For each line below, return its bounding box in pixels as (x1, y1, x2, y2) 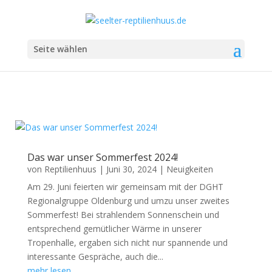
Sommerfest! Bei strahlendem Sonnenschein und (27, 209, 219, 220)
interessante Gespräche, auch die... (27, 251, 163, 262)
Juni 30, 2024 (106, 163, 157, 175)
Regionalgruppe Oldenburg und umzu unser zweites (27, 195, 229, 206)
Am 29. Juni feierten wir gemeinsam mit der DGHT (27, 181, 223, 192)
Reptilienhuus (44, 163, 97, 175)
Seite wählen (33, 42, 87, 55)
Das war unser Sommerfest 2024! (27, 151, 178, 164)
